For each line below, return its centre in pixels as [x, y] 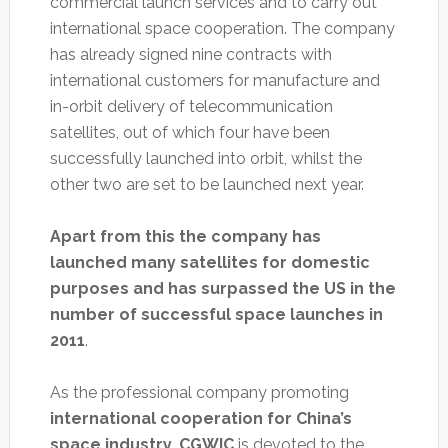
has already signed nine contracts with [190, 54]
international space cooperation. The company [222, 28]
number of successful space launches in [216, 314]
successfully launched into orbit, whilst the [205, 158]
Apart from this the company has [185, 236]
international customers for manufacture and [214, 80]
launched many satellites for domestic [209, 262]
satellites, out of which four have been [189, 132]
